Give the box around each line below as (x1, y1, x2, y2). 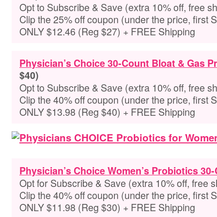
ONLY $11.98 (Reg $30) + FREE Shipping (19, 200, 195, 214)
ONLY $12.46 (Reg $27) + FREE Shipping (19, 24, 195, 38)
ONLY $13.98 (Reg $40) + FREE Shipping (19, 105, 195, 119)
